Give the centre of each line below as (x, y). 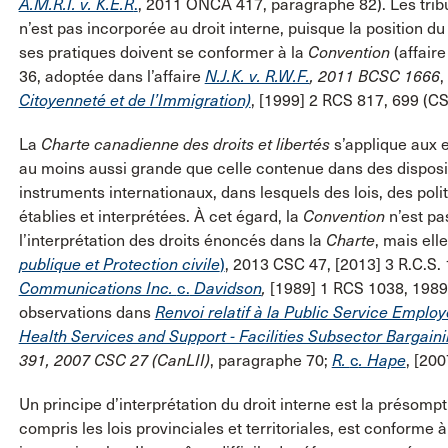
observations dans (86, 312)
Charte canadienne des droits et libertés (185, 144)
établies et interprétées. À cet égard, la (160, 216)
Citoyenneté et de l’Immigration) (134, 100)
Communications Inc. (97, 288)
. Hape (382, 360)
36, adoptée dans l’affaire (111, 76)
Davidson (225, 288)
